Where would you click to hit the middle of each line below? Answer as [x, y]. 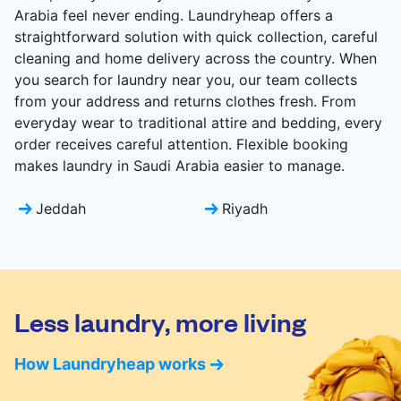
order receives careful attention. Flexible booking [181, 145]
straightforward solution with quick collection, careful [196, 37]
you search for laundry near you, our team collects [186, 80]
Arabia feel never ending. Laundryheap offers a [174, 16]
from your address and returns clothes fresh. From [185, 102]
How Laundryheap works [110, 364]
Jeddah [61, 209]
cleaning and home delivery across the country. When [196, 59]
